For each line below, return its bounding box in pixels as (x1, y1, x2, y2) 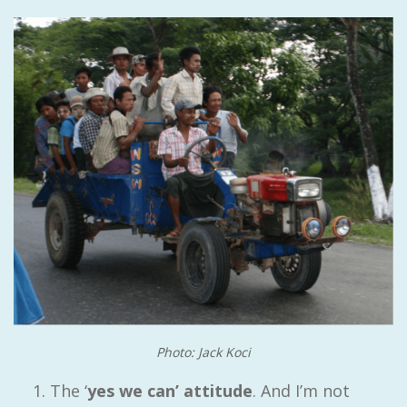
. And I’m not (253, 379, 350, 402)
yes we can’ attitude (87, 379, 253, 402)
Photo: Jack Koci (156, 342, 251, 361)
